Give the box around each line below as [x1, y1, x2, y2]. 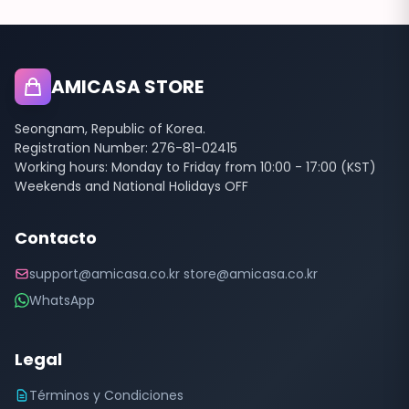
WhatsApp [29, 290, 95, 309]
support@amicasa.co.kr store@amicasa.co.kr [29, 264, 318, 283]
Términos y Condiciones [29, 385, 184, 404]
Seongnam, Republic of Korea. [15, 119, 205, 138]
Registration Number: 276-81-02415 [15, 138, 237, 157]
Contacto [15, 225, 97, 249]
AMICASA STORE [51, 73, 204, 100]
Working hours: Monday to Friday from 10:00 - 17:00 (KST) [15, 157, 376, 176]
